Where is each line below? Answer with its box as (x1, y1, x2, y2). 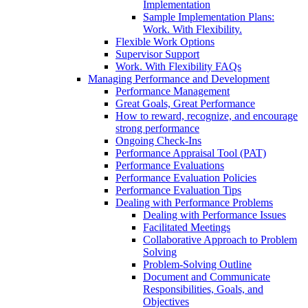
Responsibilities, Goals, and (143, 283, 263, 296)
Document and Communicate (143, 271, 270, 283)
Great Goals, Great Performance (115, 98, 255, 110)
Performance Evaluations (115, 159, 224, 172)
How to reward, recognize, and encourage (115, 110, 298, 122)
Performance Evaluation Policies (115, 172, 256, 184)
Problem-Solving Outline (143, 258, 252, 271)
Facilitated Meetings (143, 221, 230, 234)
